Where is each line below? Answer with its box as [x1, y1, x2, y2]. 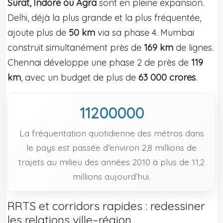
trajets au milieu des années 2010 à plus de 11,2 [18, 156, 205, 167]
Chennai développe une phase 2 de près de [7, 56, 191, 68]
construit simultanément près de [7, 41, 144, 53]
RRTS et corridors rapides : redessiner [7, 198, 205, 213]
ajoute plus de [7, 26, 69, 38]
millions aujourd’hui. [73, 170, 150, 182]
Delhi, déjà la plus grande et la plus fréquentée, [7, 11, 201, 23]
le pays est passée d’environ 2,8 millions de [26, 141, 197, 153]
